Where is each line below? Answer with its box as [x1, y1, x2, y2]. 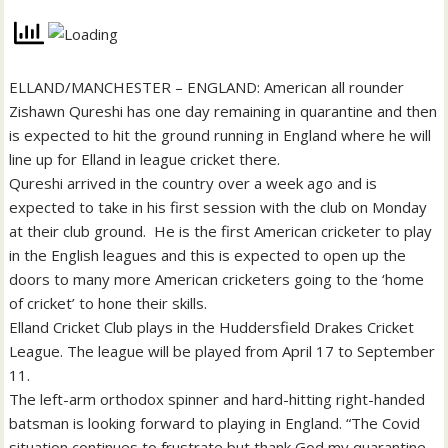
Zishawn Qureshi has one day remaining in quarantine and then [9, 100, 438, 121]
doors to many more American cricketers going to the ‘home [9, 268, 425, 289]
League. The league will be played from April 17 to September [9, 340, 436, 361]
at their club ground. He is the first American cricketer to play [9, 220, 433, 241]
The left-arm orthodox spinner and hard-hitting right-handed [9, 388, 426, 409]
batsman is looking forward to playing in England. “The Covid [9, 412, 421, 433]
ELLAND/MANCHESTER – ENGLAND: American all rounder [9, 76, 405, 97]
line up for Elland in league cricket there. [9, 148, 281, 169]
